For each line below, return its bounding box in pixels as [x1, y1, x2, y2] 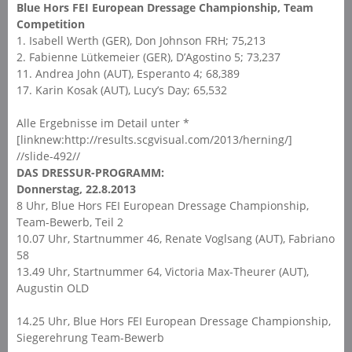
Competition [16, 16, 85, 31]
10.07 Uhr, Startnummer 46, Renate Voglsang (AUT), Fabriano [16, 230, 335, 246]
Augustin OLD [16, 280, 89, 295]
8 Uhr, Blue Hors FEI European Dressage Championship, [16, 197, 309, 213]
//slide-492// [16, 148, 80, 163]
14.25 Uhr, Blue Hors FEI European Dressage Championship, [16, 313, 331, 328]
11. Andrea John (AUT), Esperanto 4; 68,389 [16, 65, 240, 81]
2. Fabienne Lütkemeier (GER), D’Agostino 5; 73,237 [16, 49, 280, 64]
